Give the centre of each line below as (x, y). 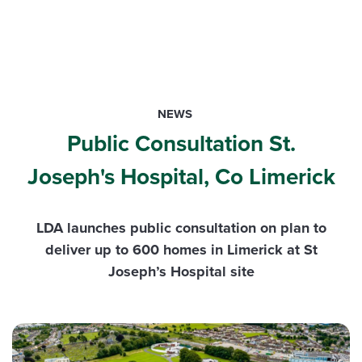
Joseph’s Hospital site (181, 271)
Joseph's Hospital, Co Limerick (181, 177)
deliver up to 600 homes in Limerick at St (181, 250)
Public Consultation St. (181, 143)
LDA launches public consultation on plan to (181, 228)
